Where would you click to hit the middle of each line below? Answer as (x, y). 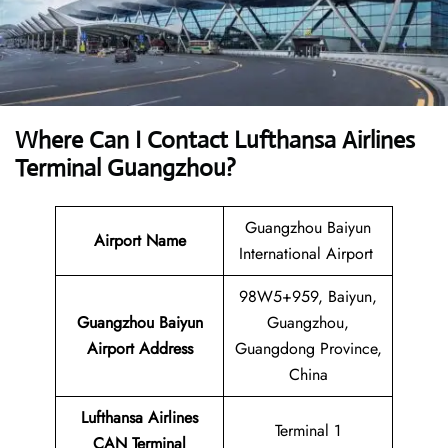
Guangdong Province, (308, 349)
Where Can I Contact (124, 140)
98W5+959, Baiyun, (308, 297)
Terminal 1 (308, 431)
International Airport (305, 254)
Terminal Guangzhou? (125, 168)
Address (163, 349)
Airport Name (139, 241)
